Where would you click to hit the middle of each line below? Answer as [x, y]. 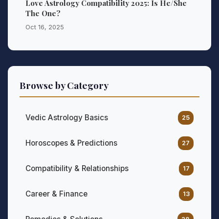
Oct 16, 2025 [45, 27]
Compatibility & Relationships [77, 169]
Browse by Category [64, 85]
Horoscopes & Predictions [71, 143]
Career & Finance [56, 194]
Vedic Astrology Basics [67, 118]
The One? [43, 13]
